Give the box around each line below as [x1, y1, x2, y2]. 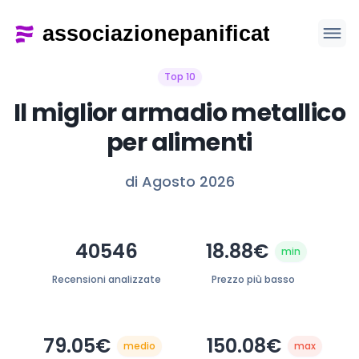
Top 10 [163, 70, 196, 83]
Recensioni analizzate [52, 272, 161, 286]
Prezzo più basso [212, 272, 295, 286]
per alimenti [107, 126, 252, 159]
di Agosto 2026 [124, 171, 235, 192]
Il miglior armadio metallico [13, 96, 346, 130]
